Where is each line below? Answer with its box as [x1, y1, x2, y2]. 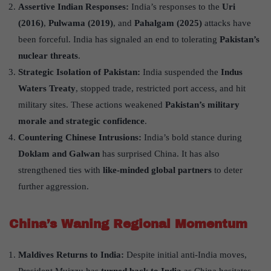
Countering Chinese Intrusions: [18, 132, 144, 143]
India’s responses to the [131, 2, 222, 12]
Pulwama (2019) [48, 18, 113, 28]
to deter [212, 165, 243, 175]
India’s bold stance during [144, 132, 242, 143]
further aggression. [18, 181, 89, 192]
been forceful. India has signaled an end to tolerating [18, 34, 220, 45]
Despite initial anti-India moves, [126, 250, 247, 260]
